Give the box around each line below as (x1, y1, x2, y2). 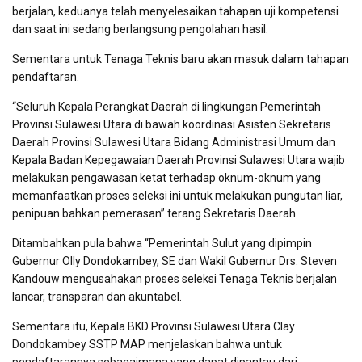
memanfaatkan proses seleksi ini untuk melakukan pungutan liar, (12, 188, 343, 202)
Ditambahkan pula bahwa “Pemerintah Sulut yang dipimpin (12, 236, 312, 250)
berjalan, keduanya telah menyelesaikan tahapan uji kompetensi (12, 4, 339, 18)
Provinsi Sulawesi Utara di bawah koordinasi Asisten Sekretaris (12, 117, 331, 131)
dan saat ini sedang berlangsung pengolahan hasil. (12, 22, 268, 36)
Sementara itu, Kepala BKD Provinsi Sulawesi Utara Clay (12, 319, 295, 333)
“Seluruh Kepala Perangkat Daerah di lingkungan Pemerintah (12, 99, 321, 113)
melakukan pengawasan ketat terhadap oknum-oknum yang (12, 170, 321, 184)
